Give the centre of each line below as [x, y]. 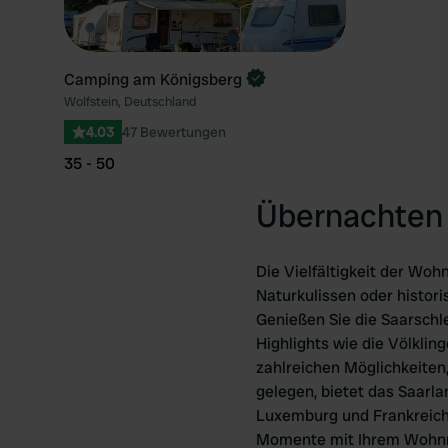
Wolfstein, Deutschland [130, 101]
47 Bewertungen [174, 132]
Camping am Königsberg [153, 79]
